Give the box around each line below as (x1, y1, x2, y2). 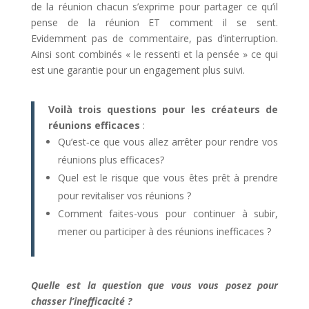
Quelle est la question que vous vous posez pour (30, 279, 279, 292)
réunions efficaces (48, 119, 143, 132)
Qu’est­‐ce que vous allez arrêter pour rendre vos (57, 135, 279, 148)
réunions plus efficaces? (57, 153, 164, 166)
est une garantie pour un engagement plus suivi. (30, 63, 245, 77)
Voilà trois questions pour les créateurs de (48, 103, 279, 116)
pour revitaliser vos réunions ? (57, 189, 191, 202)
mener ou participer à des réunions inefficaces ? (57, 225, 271, 238)
